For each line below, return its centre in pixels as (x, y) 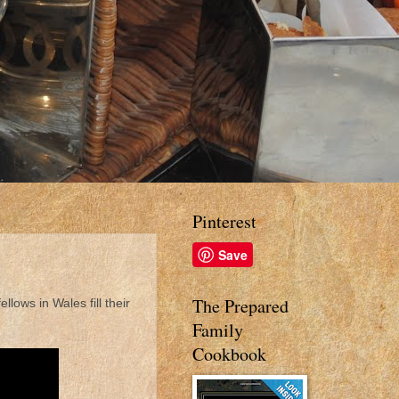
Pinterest (224, 221)
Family (218, 330)
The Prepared (240, 306)
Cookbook (229, 354)
